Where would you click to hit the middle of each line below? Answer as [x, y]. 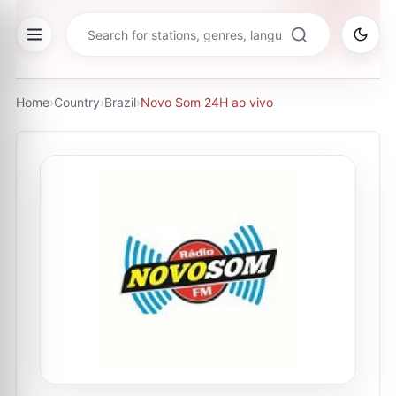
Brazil [120, 102]
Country [77, 102]
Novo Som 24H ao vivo [207, 102]
